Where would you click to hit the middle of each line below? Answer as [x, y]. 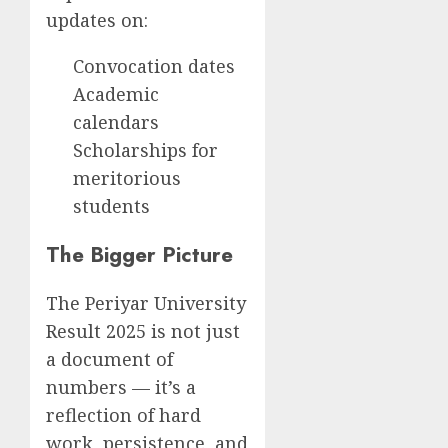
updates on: [97, 19]
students [111, 205]
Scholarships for [145, 149]
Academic [116, 93]
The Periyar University [146, 302]
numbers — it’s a [121, 386]
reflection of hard [123, 414]
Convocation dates [154, 65]
